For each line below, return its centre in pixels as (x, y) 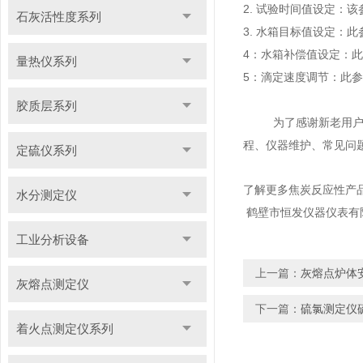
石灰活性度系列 (58, 17)
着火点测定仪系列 (64, 329)
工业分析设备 (52, 239)
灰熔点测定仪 (52, 284)
